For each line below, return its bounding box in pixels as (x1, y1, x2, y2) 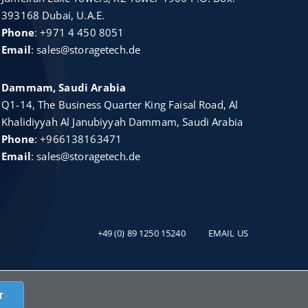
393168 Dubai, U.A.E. (1, 8, 105, 23)
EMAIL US (208, 227, 249, 240)
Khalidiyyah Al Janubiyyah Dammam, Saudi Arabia (1, 115, 243, 129)
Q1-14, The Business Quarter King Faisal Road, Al (1, 98, 239, 112)
